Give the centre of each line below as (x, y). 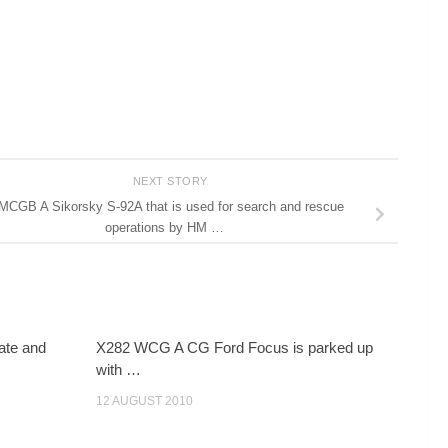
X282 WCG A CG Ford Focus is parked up (235, 348)
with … (119, 370)
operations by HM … (164, 227)
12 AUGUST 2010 (145, 401)
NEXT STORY (172, 180)
